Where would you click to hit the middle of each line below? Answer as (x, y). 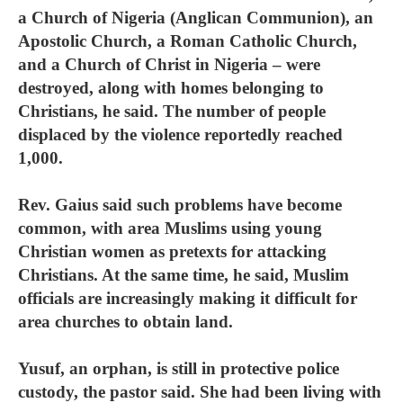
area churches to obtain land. (125, 322)
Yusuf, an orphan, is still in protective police (179, 368)
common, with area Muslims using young (170, 228)
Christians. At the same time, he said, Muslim (184, 275)
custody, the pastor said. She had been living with (200, 392)
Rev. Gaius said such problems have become (180, 205)
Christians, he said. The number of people (172, 111)
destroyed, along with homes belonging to (171, 88)
